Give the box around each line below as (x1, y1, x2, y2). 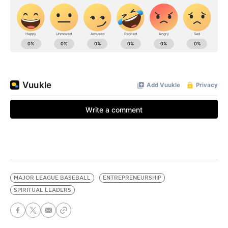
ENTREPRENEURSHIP (103, 175, 161, 181)
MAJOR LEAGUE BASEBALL (14, 175, 91, 181)
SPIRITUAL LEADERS (14, 187, 71, 193)
